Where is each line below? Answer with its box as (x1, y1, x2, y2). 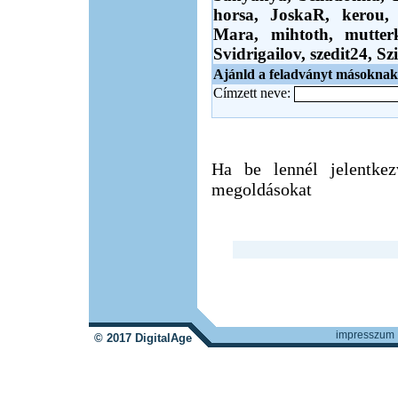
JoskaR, (270, 5, 342, 24)
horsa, (213, 5, 271, 24)
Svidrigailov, (213, 44, 310, 63)
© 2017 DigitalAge (93, 331, 192, 345)
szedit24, (310, 44, 377, 63)
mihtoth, (270, 25, 346, 44)
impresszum (336, 329, 394, 341)
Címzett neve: (213, 85, 294, 100)
